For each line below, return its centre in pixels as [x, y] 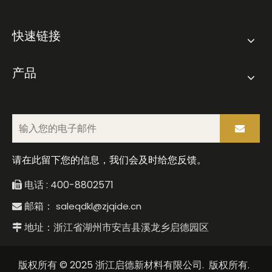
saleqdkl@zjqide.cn [99, 206]
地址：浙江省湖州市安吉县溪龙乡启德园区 [115, 227]
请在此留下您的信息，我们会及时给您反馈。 [109, 160]
